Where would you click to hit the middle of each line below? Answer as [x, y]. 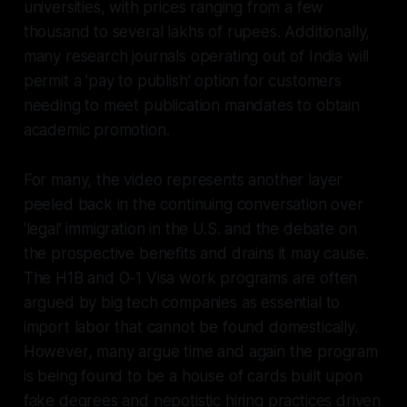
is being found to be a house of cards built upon [193, 376]
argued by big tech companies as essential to [182, 302]
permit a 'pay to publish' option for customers [182, 80]
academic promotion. [96, 129]
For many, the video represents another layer [183, 179]
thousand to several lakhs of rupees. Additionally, [197, 31]
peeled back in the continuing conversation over [193, 204]
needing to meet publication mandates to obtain [191, 105]
